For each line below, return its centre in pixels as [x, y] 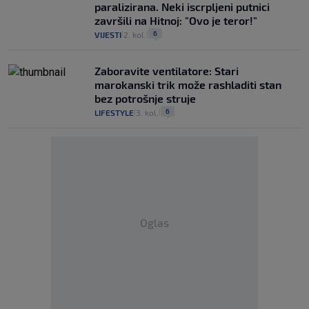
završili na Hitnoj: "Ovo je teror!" [176, 21]
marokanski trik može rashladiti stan [188, 85]
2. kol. [135, 35]
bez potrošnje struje [145, 99]
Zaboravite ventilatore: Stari [167, 71]
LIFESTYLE [114, 113]
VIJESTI [108, 35]
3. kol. [147, 113]
